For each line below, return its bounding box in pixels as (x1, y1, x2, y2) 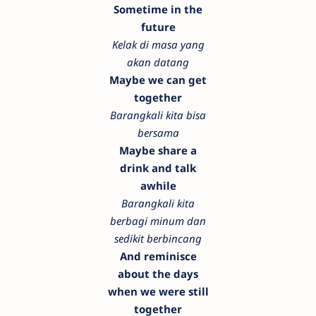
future (140, 20, 176, 35)
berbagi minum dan (110, 214, 206, 229)
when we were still (107, 284, 209, 299)
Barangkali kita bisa (110, 108, 206, 123)
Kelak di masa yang (111, 37, 205, 52)
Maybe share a (119, 143, 197, 158)
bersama (137, 126, 179, 140)
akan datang (127, 55, 189, 70)
